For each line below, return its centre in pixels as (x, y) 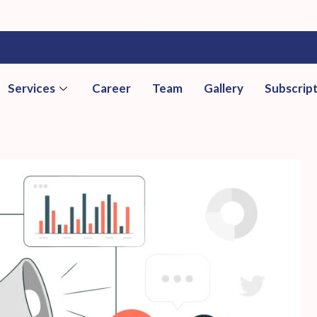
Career (112, 88)
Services (32, 88)
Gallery (224, 88)
